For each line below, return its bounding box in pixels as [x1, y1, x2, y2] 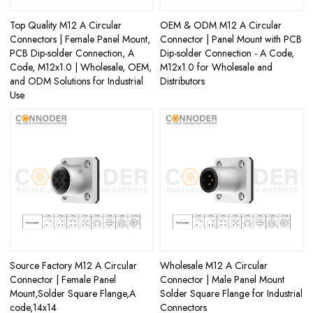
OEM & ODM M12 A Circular [160, 17, 282, 32]
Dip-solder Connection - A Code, [160, 45, 294, 60]
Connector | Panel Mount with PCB [160, 31, 302, 46]
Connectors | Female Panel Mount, [10, 31, 151, 46]
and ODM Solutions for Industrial [10, 73, 144, 88]
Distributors [160, 73, 205, 88]
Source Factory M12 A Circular [10, 259, 138, 273]
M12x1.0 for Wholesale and [160, 59, 272, 74]
